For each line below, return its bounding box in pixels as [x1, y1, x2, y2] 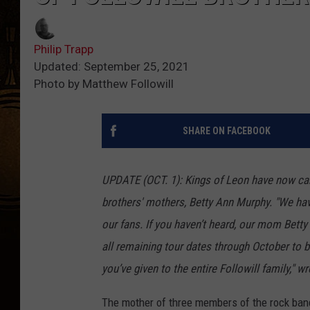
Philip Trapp [34, 42, 93, 57]
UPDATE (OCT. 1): [102, 173, 185, 188]
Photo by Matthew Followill [34, 77, 174, 91]
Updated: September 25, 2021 [34, 60, 190, 74]
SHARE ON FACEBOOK [182, 125, 271, 137]
